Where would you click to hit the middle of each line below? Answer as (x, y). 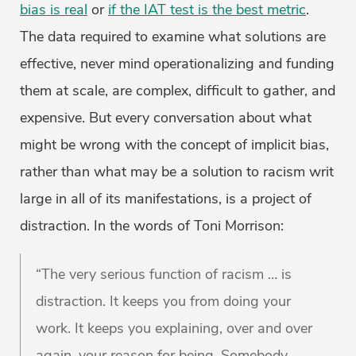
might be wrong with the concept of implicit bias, (174, 145)
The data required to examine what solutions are (173, 37)
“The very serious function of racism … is (164, 275)
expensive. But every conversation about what (166, 118)
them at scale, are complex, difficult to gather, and (178, 91)
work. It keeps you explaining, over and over (174, 329)
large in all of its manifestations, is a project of (166, 199)
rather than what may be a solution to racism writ (177, 172)
